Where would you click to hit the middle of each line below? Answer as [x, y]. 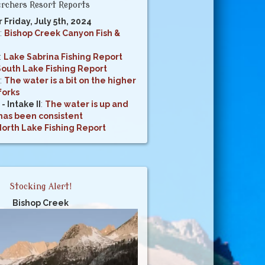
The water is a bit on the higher [70, 80]
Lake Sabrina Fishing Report [63, 56]
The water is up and [86, 104]
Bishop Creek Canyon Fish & [62, 33]
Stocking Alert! [41, 186]
